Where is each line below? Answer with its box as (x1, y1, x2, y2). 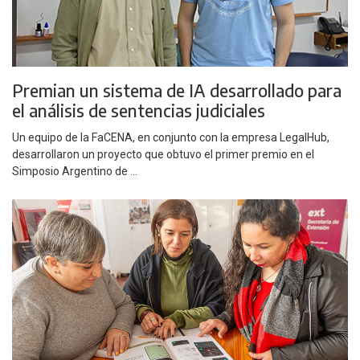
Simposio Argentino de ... (12, 164, 137, 178)
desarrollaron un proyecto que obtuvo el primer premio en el (12, 147, 314, 161)
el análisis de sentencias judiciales (12, 100, 265, 122)
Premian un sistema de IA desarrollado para (12, 80, 342, 102)
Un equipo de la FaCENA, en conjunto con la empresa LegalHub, (12, 130, 329, 144)
